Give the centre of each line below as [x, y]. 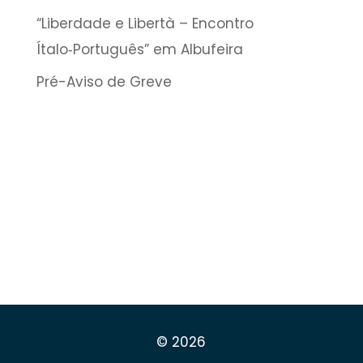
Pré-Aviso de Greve [104, 82]
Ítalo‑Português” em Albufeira [141, 49]
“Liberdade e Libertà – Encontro [145, 23]
